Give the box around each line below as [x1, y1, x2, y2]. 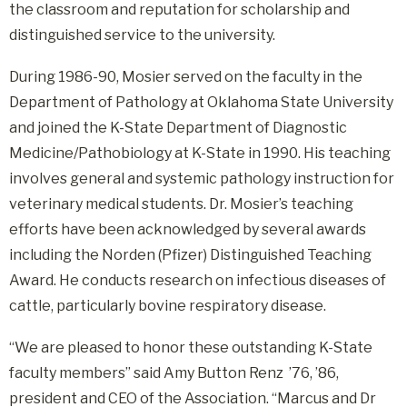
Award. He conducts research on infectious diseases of [9, 272, 386, 289]
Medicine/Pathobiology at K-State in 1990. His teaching [9, 144, 391, 162]
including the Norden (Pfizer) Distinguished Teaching [9, 246, 372, 263]
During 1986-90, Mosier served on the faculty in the [9, 68, 362, 85]
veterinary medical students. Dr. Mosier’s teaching [9, 195, 353, 213]
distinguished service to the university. [9, 26, 275, 44]
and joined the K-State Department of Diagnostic [9, 119, 347, 136]
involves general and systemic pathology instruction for [9, 170, 394, 187]
